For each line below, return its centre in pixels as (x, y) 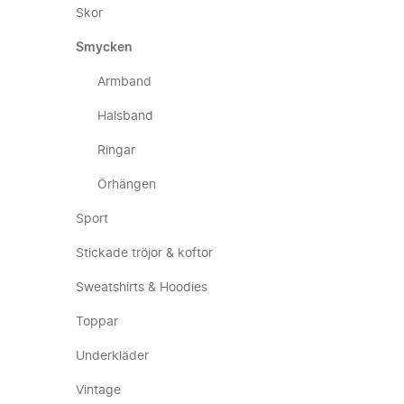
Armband (124, 82)
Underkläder (112, 356)
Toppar (97, 322)
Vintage (98, 390)
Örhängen (127, 185)
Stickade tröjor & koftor (144, 253)
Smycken (104, 48)
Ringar (116, 151)
